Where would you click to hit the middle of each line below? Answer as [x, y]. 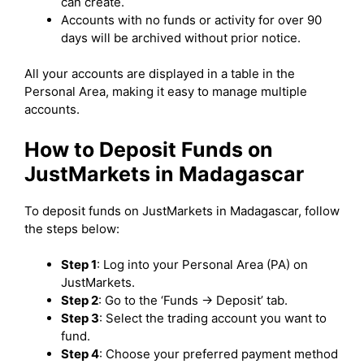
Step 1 [79, 264]
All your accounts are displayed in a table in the [160, 74]
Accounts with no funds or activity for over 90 [191, 19]
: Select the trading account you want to [213, 318]
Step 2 [80, 300]
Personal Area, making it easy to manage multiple [166, 91]
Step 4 [80, 354]
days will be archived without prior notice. [181, 37]
